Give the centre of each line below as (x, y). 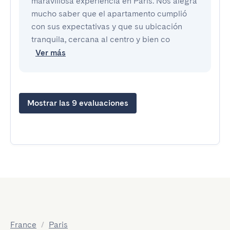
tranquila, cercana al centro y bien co (101, 39)
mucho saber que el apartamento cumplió (109, 14)
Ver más (51, 53)
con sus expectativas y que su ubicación (107, 26)
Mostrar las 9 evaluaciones (78, 103)
